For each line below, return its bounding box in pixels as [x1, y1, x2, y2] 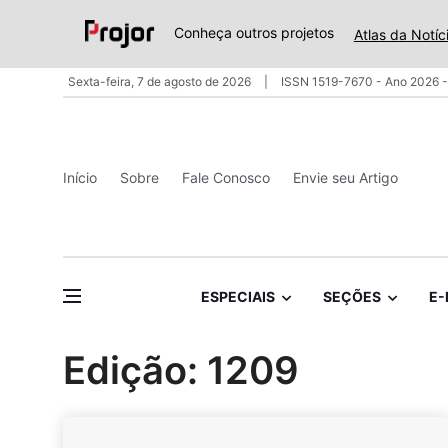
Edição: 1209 [63, 347, 299, 394]
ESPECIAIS [200, 288, 275, 306]
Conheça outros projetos [173, 24, 334, 42]
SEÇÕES [322, 288, 381, 306]
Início [63, 168, 97, 186]
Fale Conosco [182, 168, 270, 186]
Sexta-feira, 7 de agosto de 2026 [68, 74, 254, 89]
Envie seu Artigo [293, 168, 398, 186]
